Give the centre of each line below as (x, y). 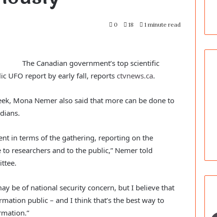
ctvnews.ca (135, 76)
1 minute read (162, 25)
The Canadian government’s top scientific (91, 63)
